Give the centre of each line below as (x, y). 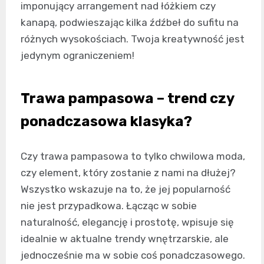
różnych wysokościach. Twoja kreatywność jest (133, 39)
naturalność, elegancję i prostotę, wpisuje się (127, 222)
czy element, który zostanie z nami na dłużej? (128, 173)
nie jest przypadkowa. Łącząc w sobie (109, 206)
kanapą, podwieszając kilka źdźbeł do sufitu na (130, 23)
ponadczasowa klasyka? (106, 122)
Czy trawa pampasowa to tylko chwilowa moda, (133, 156)
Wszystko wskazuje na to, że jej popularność (126, 189)
